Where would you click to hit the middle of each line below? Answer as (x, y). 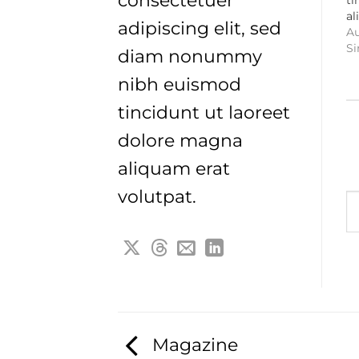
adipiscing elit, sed (200, 28)
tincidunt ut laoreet (204, 113)
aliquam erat (174, 169)
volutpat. (157, 197)
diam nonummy (190, 56)
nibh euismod (179, 85)
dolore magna (180, 141)
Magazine (193, 345)
